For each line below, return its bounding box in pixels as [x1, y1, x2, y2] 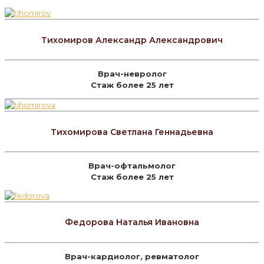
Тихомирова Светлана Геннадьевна [51, 126, 213, 137]
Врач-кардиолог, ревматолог [65, 251, 199, 261]
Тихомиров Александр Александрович [41, 34, 223, 45]
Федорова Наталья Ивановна [65, 217, 199, 228]
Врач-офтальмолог [88, 160, 176, 170]
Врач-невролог [97, 69, 167, 79]
